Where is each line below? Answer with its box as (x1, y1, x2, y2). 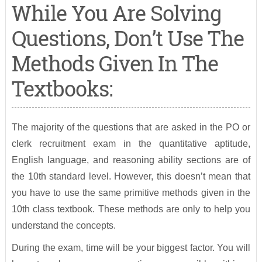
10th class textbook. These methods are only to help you (11, 204, 251, 215)
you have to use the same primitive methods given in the (11, 188, 251, 198)
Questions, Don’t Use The (11, 24, 244, 53)
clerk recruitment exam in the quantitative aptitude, (11, 139, 251, 149)
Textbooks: (11, 74, 112, 103)
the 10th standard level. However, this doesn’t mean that (11, 171, 251, 182)
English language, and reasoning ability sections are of (11, 155, 251, 166)
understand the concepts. (11, 220, 116, 231)
